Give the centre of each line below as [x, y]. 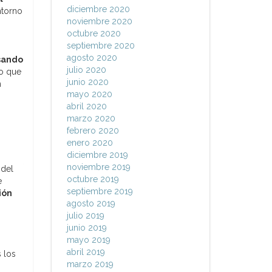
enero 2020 [90, 143]
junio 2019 [87, 228]
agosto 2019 [91, 203]
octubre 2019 [93, 179]
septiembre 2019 [100, 191]
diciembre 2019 [97, 155]
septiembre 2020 [100, 46]
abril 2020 [87, 106]
